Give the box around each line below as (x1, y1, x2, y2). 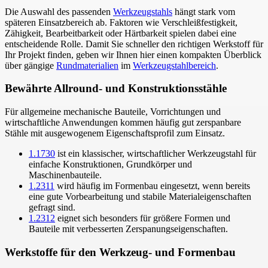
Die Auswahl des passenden (5, 6, 113, 17)
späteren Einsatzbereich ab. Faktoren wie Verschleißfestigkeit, (5, 17, 237, 28)
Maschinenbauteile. (29, 169, 102, 180)
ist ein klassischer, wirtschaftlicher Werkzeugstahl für (55, 148, 256, 159)
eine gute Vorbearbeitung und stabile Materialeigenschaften (29, 191, 251, 202)
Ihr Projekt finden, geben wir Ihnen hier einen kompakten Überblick (5, 49, 261, 60)
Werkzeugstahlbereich (133, 60, 216, 71)
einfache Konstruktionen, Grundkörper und (29, 159, 192, 169)
